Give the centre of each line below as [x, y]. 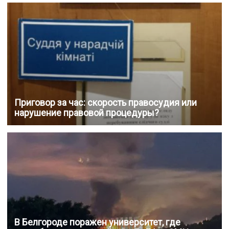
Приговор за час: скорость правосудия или [106, 103]
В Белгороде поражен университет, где [97, 222]
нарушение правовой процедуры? [87, 113]
